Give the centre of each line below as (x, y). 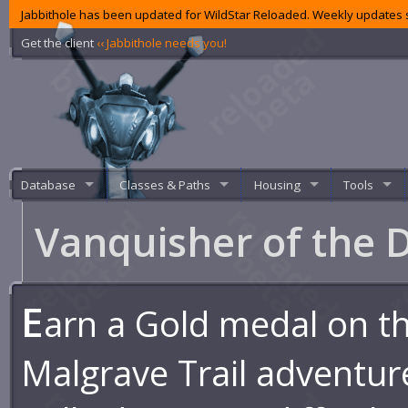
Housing (277, 184)
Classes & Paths (164, 184)
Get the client (59, 42)
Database (49, 184)
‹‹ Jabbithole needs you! (162, 42)
